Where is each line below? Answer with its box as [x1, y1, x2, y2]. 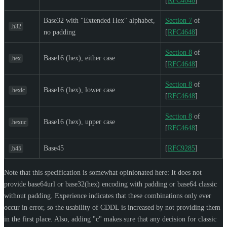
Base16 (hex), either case [44, 54, 115, 62]
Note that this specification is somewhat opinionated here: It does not [4, 168, 202, 176]
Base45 [44, 144, 64, 152]
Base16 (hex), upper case [44, 118, 115, 126]
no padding [44, 28, 75, 36]
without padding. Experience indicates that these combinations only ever [4, 192, 211, 200]
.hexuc [11, 118, 26, 126]
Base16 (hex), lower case [44, 86, 115, 94]
